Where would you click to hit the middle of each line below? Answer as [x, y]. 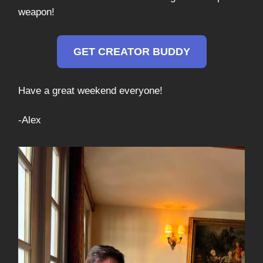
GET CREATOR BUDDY [131, 52]
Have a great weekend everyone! [90, 91]
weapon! [36, 12]
